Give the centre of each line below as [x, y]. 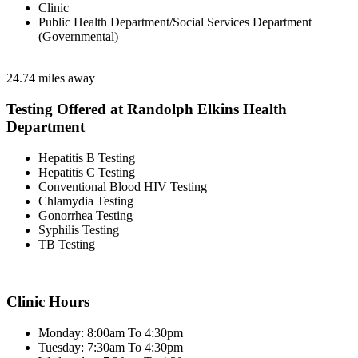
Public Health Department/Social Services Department [175, 22]
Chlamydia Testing [86, 201]
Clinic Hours [48, 302]
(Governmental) [78, 37]
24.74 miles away [51, 78]
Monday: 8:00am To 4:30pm [111, 333]
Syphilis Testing [79, 229]
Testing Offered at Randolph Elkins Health [147, 109]
